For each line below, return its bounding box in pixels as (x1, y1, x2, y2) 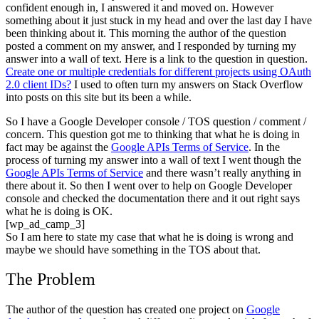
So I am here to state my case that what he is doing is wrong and (6, 230, 293, 243)
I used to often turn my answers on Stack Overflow (71, 78, 303, 90)
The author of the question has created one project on (6, 303, 246, 316)
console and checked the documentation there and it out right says (6, 192, 300, 204)
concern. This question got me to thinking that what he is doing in (6, 127, 300, 140)
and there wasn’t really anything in (143, 166, 301, 179)
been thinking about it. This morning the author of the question (6, 26, 286, 39)
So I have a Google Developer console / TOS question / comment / (6, 115, 306, 127)
